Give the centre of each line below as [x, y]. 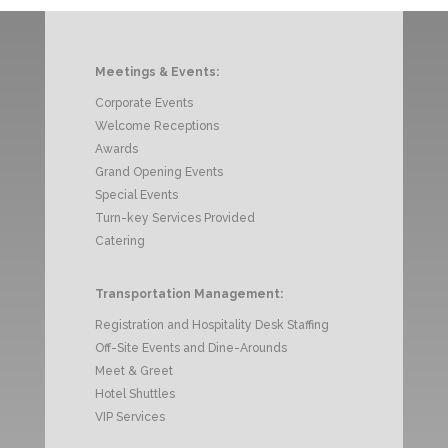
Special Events [136, 195]
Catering [119, 241]
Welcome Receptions [156, 126]
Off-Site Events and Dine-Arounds [190, 348]
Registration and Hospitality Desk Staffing [211, 325]
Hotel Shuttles [134, 394]
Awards [116, 149]
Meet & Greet [133, 371]
